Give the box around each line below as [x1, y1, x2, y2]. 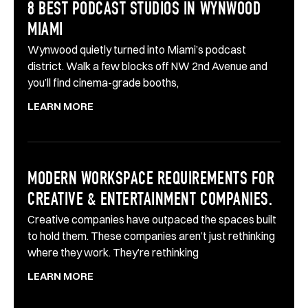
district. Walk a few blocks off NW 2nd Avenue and [27, 58, 267, 73]
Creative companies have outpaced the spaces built [27, 212, 276, 226]
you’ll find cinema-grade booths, [27, 75, 179, 89]
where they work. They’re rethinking [27, 245, 199, 259]
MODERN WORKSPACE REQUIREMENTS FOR [27, 170, 275, 189]
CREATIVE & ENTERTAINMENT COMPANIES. [27, 191, 273, 210]
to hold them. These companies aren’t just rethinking [27, 228, 275, 243]
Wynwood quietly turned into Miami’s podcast [27, 42, 246, 56]
